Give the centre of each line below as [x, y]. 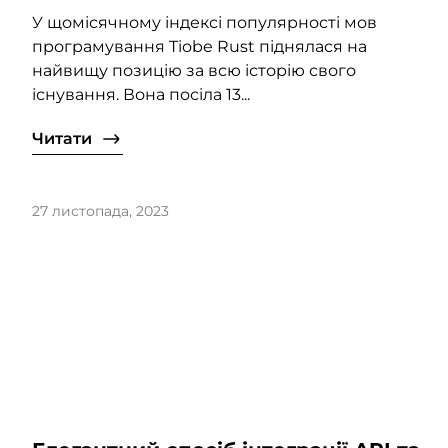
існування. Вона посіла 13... [141, 95]
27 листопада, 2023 [100, 211]
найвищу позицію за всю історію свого [194, 71]
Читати [62, 139]
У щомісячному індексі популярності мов [204, 23]
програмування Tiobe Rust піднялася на [199, 47]
